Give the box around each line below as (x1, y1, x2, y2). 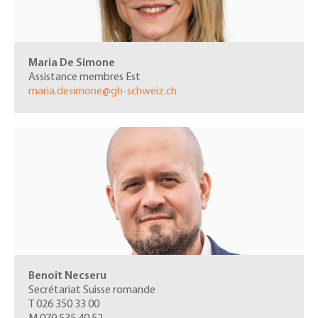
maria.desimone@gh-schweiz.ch (28, 86, 177, 98)
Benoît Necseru (28, 270, 106, 283)
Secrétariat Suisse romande (28, 285, 158, 297)
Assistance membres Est (28, 72, 141, 84)
